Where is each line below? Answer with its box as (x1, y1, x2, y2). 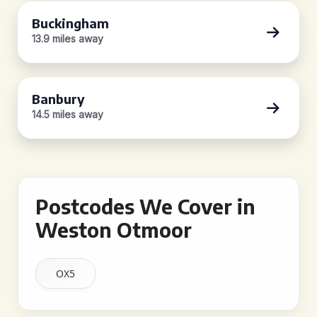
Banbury (32, 91, 85, 107)
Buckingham (32, 15, 109, 31)
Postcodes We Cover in (35, 194, 255, 219)
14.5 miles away (32, 108, 103, 120)
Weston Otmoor (35, 217, 192, 242)
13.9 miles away (32, 33, 103, 45)
